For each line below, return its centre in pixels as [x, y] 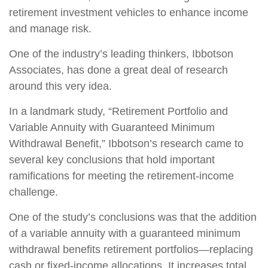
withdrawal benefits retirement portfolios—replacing [131, 249]
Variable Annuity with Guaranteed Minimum [112, 127]
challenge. [33, 192]
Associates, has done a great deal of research [118, 70]
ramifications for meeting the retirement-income [121, 176]
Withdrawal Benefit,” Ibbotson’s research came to [126, 144]
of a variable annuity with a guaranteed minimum [125, 233]
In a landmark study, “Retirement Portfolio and [118, 111]
